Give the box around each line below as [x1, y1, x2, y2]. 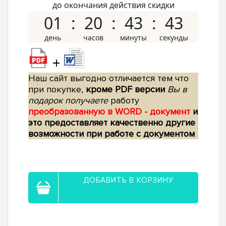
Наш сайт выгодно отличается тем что [28, 73, 189, 84]
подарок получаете [28, 95, 108, 106]
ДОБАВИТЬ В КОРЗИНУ [83, 176, 174, 185]
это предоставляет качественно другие [28, 117, 195, 129]
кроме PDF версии [86, 84, 165, 95]
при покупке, [28, 84, 86, 95]
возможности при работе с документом [28, 128, 195, 140]
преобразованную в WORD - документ [28, 106, 193, 118]
